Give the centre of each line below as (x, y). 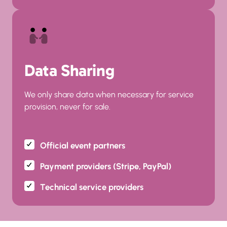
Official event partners (82, 145)
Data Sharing (69, 70)
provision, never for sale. (67, 107)
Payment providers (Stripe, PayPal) (105, 166)
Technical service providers (91, 187)
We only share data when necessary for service (109, 94)
